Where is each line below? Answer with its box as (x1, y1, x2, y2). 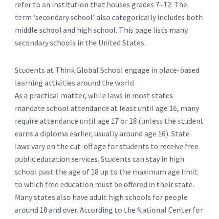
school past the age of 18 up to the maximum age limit (15, 167, 198, 176)
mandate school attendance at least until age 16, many (15, 103, 199, 113)
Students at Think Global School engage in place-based (15, 65, 199, 75)
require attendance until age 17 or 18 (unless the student (15, 116, 204, 126)
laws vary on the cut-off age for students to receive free (15, 141, 198, 151)
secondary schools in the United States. (15, 38, 146, 47)
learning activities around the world (15, 78, 134, 88)
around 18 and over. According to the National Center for (15, 205, 203, 215)
